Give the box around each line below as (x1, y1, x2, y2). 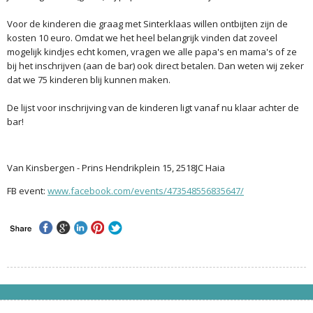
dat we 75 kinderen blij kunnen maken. (7, 73, 170, 86)
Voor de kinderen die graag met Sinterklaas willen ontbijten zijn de (7, 17, 288, 30)
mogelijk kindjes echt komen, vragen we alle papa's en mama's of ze (7, 45, 297, 58)
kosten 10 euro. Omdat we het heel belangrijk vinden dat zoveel (7, 31, 277, 44)
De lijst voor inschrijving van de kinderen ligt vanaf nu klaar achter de (7, 101, 299, 114)
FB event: (7, 184, 48, 197)
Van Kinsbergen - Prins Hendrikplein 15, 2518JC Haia (7, 161, 225, 174)
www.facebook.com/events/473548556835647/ (48, 184, 244, 197)
